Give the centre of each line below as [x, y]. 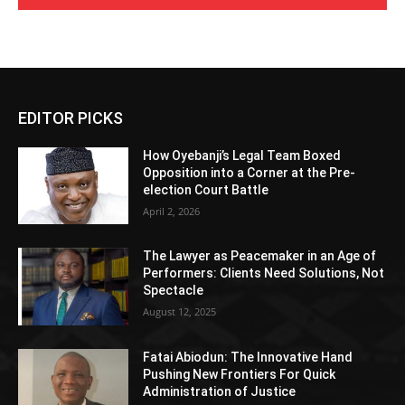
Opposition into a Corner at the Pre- [250, 172]
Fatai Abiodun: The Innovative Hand [248, 358]
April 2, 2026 [172, 211]
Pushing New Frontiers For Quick [240, 375]
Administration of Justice [220, 392]
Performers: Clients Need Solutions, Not [264, 273]
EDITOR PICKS [71, 118]
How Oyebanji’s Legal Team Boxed [242, 155]
